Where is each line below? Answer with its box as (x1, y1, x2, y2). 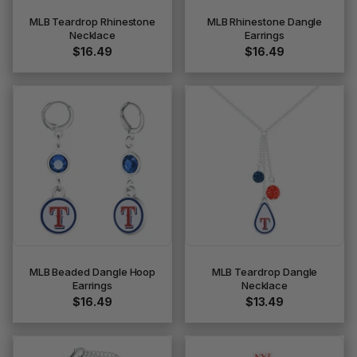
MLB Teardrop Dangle (211, 265, 318, 278)
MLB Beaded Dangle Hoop (29, 265, 156, 278)
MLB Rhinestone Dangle (206, 15, 323, 28)
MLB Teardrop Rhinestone (29, 15, 156, 28)
